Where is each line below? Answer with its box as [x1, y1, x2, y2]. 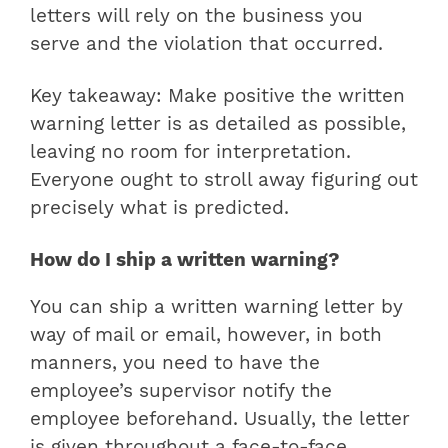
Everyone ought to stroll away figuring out [30, 169, 418, 192]
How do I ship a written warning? [30, 249, 340, 272]
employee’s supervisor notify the [30, 379, 332, 402]
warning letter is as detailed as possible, [30, 113, 406, 136]
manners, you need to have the [30, 351, 320, 374]
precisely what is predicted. [30, 197, 289, 220]
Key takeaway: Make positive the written [30, 85, 405, 108]
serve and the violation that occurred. [30, 33, 383, 56]
